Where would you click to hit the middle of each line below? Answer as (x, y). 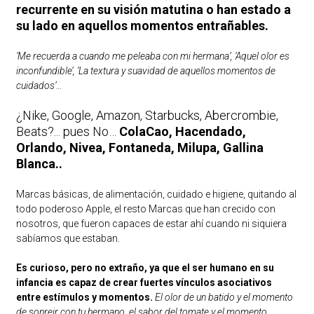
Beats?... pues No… (67, 132)
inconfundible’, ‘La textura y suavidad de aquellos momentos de (145, 71)
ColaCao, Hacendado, (182, 132)
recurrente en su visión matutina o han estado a (153, 10)
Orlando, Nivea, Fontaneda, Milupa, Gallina (139, 148)
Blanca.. (39, 164)
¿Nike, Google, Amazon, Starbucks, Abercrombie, (147, 116)
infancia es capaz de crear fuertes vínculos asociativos (144, 283)
